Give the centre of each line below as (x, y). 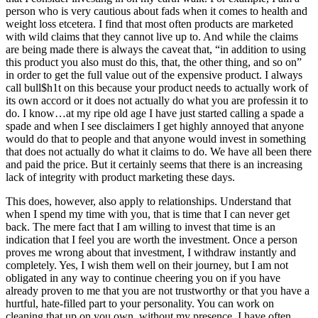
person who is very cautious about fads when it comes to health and (157, 11)
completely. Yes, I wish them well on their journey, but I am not (147, 265)
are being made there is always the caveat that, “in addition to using (156, 49)
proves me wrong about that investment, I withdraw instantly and (151, 252)
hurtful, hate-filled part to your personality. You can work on (140, 303)
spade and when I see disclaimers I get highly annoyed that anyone (155, 126)
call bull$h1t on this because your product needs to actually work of (157, 87)
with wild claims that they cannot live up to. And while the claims (152, 36)
